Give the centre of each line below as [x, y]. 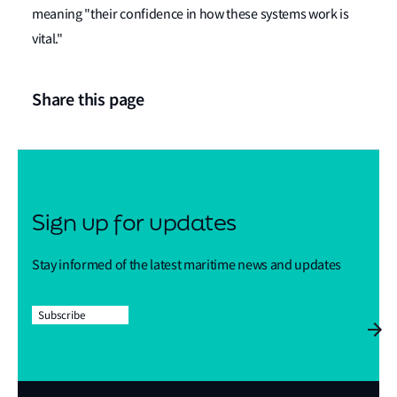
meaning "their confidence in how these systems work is [191, 14]
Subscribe [62, 315]
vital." [47, 39]
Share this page [88, 100]
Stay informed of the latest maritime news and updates [187, 265]
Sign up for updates [134, 222]
